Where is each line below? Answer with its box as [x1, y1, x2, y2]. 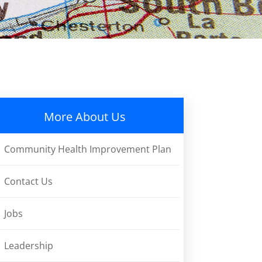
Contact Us [4, 175, 53, 188]
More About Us [44, 109, 126, 125]
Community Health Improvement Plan [4, 143, 171, 156]
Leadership [4, 239, 53, 253]
